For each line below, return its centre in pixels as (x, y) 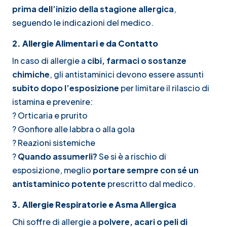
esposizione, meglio (52, 170)
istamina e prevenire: (52, 101)
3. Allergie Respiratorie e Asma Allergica (94, 204)
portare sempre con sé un (146, 170)
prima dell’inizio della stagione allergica (93, 9)
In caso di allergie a (50, 60)
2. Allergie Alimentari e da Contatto (85, 43)
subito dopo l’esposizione (66, 88)
